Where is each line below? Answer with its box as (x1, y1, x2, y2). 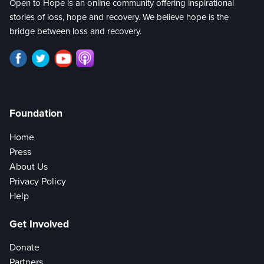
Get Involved (9, 217, 69, 230)
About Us (9, 161, 48, 173)
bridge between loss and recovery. (9, 26, 141, 37)
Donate (9, 242, 39, 254)
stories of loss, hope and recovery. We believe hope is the (9, 12, 229, 23)
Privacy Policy (9, 176, 66, 188)
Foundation (9, 107, 62, 120)
